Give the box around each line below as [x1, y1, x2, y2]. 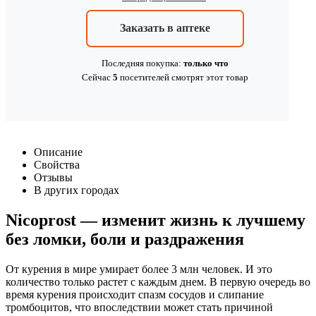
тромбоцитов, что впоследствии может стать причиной [6, 300, 273, 313]
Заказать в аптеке [120, 21, 210, 34]
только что [183, 57, 229, 68]
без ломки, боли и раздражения [6, 229, 244, 248]
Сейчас [82, 71, 113, 83]
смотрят [171, 71, 204, 83]
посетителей [120, 71, 169, 83]
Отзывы [34, 171, 73, 183]
